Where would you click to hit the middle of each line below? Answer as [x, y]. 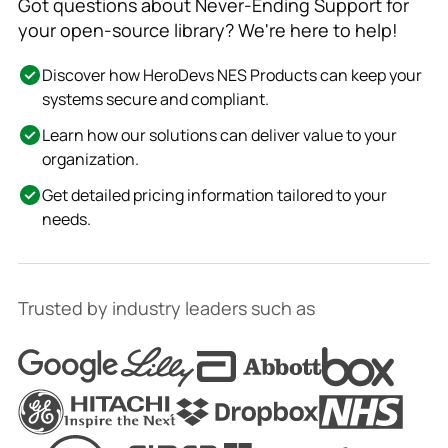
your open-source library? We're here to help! [207, 29]
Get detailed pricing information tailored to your [214, 194]
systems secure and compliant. [155, 98]
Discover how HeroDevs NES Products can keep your [231, 74]
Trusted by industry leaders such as [166, 307]
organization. [90, 158]
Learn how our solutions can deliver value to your [219, 134]
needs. [66, 218]
